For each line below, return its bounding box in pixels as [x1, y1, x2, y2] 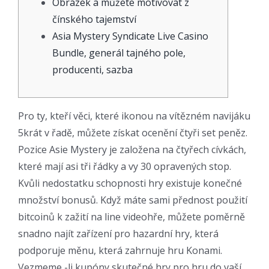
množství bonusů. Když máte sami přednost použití [18, 193, 247, 207]
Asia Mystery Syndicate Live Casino [52, 29, 208, 43]
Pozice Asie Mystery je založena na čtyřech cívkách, [18, 142, 246, 156]
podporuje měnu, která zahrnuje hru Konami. [18, 243, 222, 257]
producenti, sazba [52, 62, 133, 76]
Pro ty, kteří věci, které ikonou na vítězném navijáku [18, 109, 250, 122]
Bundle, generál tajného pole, [52, 46, 186, 59]
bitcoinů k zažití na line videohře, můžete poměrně [18, 210, 245, 223]
